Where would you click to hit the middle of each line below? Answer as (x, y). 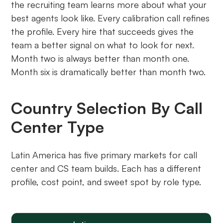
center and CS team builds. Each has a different (106, 168)
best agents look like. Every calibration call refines (111, 18)
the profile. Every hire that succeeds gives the (103, 32)
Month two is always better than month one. (100, 58)
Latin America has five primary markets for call (104, 155)
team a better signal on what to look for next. (103, 45)
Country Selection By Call (107, 108)
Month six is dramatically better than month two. (109, 72)
